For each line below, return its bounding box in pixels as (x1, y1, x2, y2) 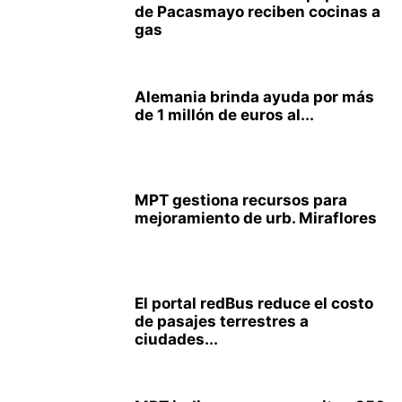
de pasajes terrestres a (135, 312, 309, 330)
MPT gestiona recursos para (135, 191, 347, 209)
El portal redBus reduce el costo (135, 294, 373, 312)
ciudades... (135, 330, 218, 348)
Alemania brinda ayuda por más (135, 88, 374, 106)
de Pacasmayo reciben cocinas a (135, 3, 380, 21)
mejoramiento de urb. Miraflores (135, 209, 377, 227)
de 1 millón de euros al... (135, 106, 314, 124)
